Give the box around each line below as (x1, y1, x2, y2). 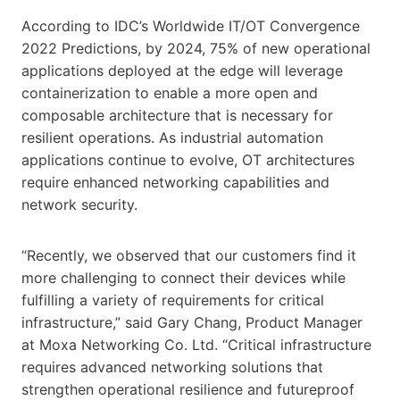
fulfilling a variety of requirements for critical (21, 290, 324, 309)
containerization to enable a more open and (21, 83, 318, 102)
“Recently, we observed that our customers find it (21, 246, 356, 264)
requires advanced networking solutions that (21, 357, 323, 376)
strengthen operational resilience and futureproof (21, 379, 354, 398)
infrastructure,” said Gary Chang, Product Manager (21, 312, 362, 331)
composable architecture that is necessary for (21, 105, 333, 124)
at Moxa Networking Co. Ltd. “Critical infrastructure (21, 335, 371, 354)
